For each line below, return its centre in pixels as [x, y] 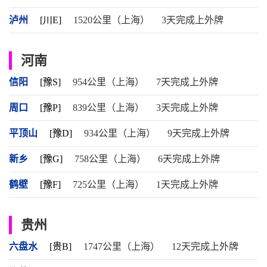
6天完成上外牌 [189, 159]
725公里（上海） [108, 184]
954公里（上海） [108, 82]
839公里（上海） [108, 108]
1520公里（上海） [111, 20]
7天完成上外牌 [187, 82]
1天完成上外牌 [187, 184]
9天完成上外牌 [198, 133]
